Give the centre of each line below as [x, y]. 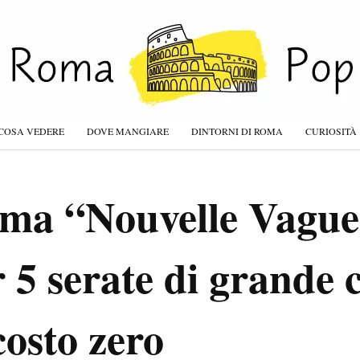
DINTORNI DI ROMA [237, 131]
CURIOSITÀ [331, 131]
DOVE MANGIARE [128, 131]
